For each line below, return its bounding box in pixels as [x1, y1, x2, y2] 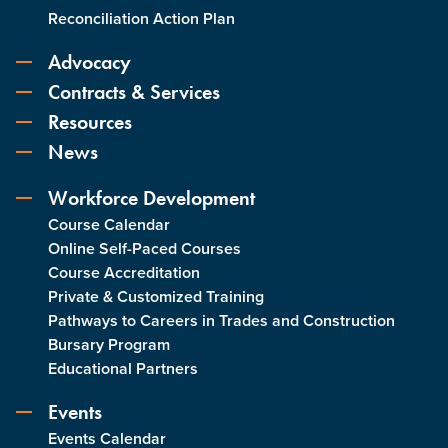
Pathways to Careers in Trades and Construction [48, 309, 395, 333]
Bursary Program [48, 333, 170, 357]
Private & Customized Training [48, 285, 264, 309]
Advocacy [48, 50, 131, 75]
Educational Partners [48, 357, 198, 381]
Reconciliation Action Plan [48, 7, 235, 31]
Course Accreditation [48, 261, 200, 285]
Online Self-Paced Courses [48, 237, 241, 261]
